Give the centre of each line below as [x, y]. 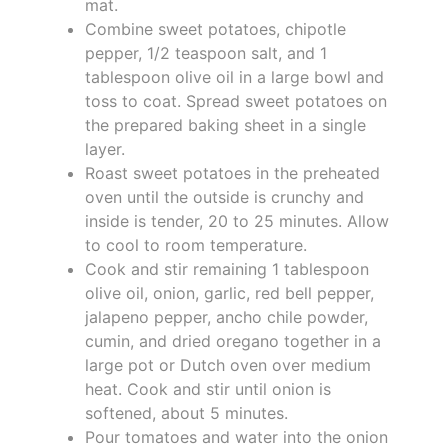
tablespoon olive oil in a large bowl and [234, 76]
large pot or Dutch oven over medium [228, 364]
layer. [105, 148]
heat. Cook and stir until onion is [208, 388]
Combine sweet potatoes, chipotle [215, 28]
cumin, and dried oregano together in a [233, 340]
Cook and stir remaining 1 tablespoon [227, 268]
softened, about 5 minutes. [186, 412]
